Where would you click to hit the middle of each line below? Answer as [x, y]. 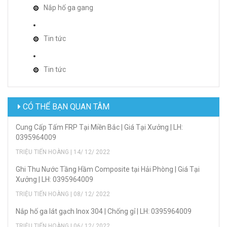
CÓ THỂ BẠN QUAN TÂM [65, 106]
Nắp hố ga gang [68, 7]
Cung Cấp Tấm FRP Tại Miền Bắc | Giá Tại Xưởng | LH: [99, 127]
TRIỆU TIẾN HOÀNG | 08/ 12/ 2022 [63, 194]
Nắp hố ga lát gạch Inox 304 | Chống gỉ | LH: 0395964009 [104, 211]
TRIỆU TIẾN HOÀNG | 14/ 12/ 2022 [63, 152]
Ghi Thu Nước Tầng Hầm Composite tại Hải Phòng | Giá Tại [108, 169]
